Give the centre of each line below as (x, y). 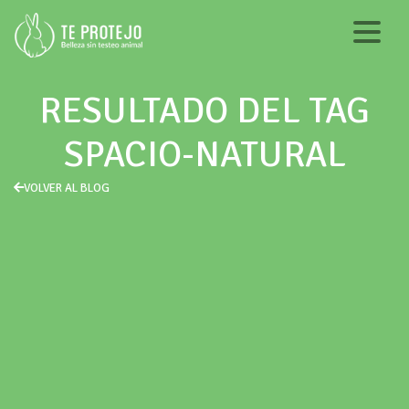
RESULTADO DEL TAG (204, 110)
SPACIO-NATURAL (204, 154)
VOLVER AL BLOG (67, 188)
